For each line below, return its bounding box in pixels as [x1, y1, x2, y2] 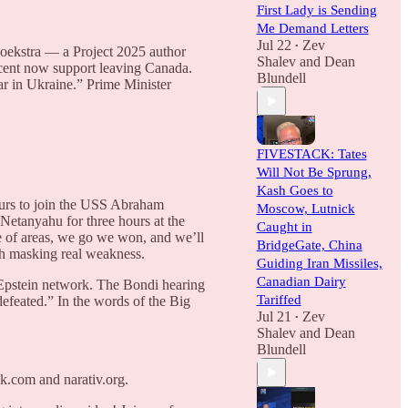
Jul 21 [256, 309, 291, 324]
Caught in [256, 219, 312, 234]
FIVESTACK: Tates [256, 147, 367, 161]
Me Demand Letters [256, 21, 369, 36]
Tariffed [256, 292, 301, 307]
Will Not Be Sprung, [256, 165, 372, 179]
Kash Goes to [256, 183, 333, 198]
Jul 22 [256, 37, 291, 53]
